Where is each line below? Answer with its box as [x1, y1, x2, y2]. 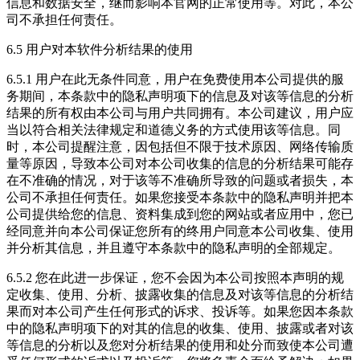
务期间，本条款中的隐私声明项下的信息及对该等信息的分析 [6, 89, 354, 104]
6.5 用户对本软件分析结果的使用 [6, 43, 193, 57]
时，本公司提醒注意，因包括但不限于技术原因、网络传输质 [6, 140, 354, 154]
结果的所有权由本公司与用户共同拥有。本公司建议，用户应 [6, 106, 354, 121]
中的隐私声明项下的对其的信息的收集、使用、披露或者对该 [6, 321, 354, 336]
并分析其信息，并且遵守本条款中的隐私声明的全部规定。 [6, 241, 341, 256]
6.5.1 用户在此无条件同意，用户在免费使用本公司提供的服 [6, 72, 344, 87]
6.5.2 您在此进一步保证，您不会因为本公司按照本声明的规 [6, 271, 344, 285]
